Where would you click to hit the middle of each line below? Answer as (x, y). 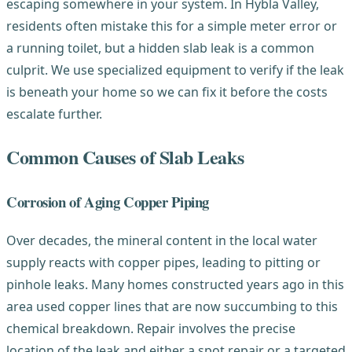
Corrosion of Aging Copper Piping (108, 202)
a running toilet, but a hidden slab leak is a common (160, 48)
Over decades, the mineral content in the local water (162, 240)
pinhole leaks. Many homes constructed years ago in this (175, 284)
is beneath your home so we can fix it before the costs (167, 92)
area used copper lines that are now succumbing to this (172, 306)
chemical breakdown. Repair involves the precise (151, 328)
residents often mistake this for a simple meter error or (172, 26)
